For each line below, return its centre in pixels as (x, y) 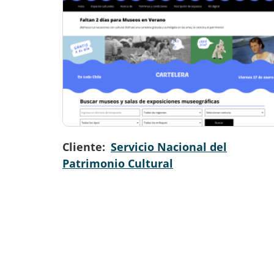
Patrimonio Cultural (118, 163)
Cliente (82, 146)
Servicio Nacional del (169, 146)
